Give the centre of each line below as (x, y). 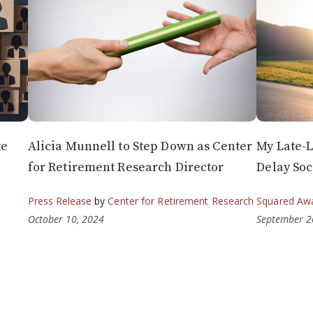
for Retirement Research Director (126, 167)
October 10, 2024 (66, 219)
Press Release (60, 201)
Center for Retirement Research (181, 201)
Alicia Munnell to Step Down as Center (140, 146)
